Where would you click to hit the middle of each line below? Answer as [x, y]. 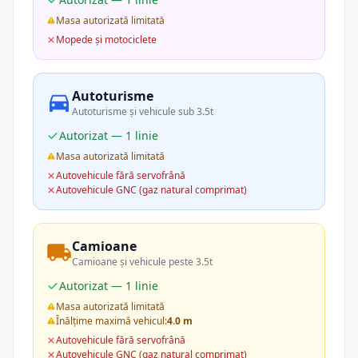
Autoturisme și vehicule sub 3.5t [143, 111]
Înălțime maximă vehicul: [111, 321]
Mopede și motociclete [106, 40]
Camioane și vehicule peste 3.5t [142, 262]
